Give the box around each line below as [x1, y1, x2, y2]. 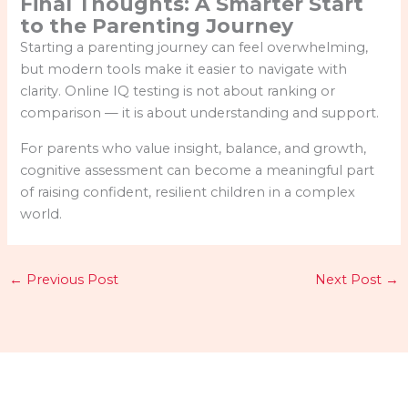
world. [20, 205, 63, 222]
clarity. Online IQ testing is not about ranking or [20, 83, 336, 100]
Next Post [315, 271, 386, 289]
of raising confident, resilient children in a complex [20, 183, 356, 200]
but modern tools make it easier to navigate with [20, 61, 348, 78]
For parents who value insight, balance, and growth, [20, 139, 367, 157]
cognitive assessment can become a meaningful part [20, 161, 375, 178]
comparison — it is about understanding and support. [20, 105, 380, 122]
